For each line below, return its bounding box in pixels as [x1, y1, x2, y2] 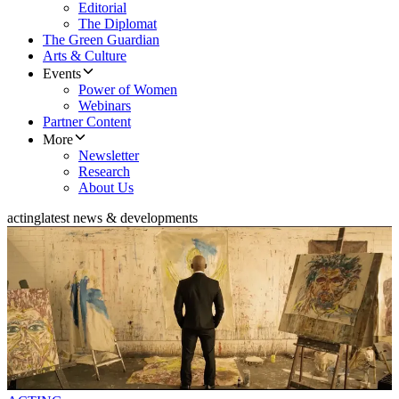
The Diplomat [78, 16, 157, 32]
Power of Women [78, 82, 177, 98]
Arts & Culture [43, 48, 126, 64]
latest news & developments [41, 210, 198, 226]
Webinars [78, 98, 131, 114]
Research [78, 164, 130, 180]
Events [43, 66, 81, 82]
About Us [78, 180, 134, 196]
